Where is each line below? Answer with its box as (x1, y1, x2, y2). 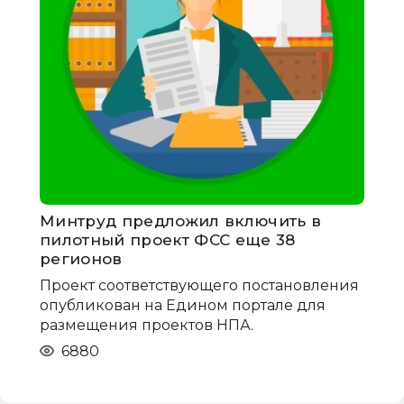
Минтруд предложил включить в (40, 211, 322, 230)
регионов (40, 249, 123, 268)
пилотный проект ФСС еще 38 (40, 230, 296, 249)
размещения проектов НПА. (40, 316, 253, 334)
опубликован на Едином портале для (40, 296, 326, 314)
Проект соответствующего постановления (40, 276, 359, 294)
